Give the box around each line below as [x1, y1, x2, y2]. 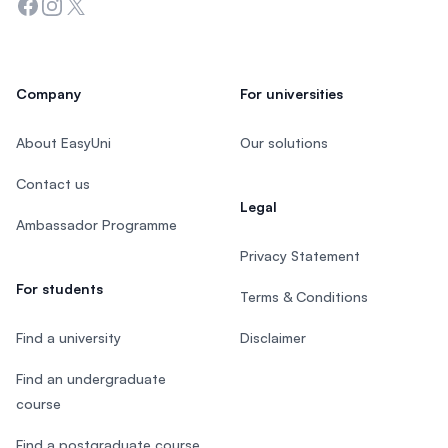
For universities [240, 85, 343, 102]
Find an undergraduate [16, 370, 166, 387]
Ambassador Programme [16, 216, 177, 233]
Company [16, 85, 81, 102]
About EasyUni [16, 134, 111, 151]
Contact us [16, 175, 90, 192]
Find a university [16, 329, 121, 346]
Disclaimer [240, 329, 306, 346]
